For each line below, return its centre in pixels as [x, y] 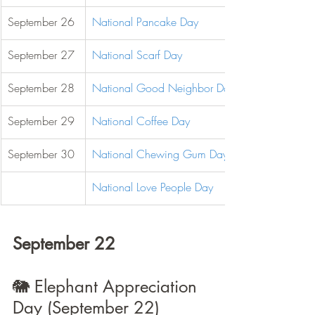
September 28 [41, 88]
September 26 [41, 22]
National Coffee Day [141, 121]
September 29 [41, 121]
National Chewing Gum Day [160, 154]
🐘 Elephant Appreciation [107, 287]
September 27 [41, 55]
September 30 [41, 154]
